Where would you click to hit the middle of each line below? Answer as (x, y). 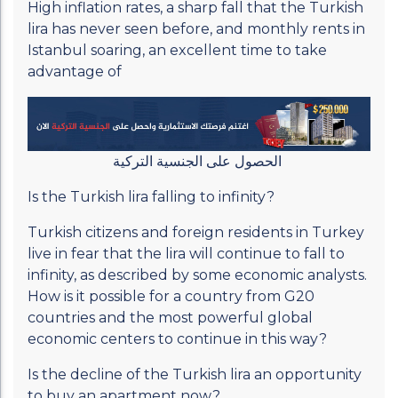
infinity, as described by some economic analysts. (197, 275)
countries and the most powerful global (170, 317)
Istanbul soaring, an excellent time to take (177, 50)
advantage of (75, 72)
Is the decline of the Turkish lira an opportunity (195, 374)
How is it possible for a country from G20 (171, 296)
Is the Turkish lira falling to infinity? (151, 196)
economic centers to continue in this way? (177, 338)
